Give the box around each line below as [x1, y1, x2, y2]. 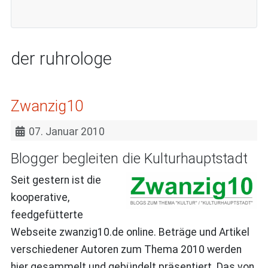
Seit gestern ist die [10, 173, 101, 186]
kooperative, [10, 191, 69, 203]
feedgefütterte [10, 208, 83, 221]
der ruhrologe [10, 48, 112, 69]
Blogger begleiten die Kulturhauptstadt [10, 150, 248, 167]
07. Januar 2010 [29, 125, 105, 138]
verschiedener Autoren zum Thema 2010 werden [10, 243, 242, 255]
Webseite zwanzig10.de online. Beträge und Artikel [10, 226, 249, 238]
